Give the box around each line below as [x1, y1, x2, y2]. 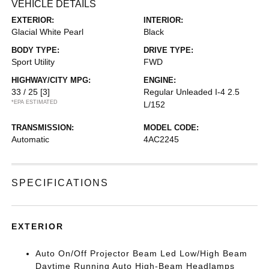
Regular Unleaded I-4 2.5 [144, 87, 240, 97]
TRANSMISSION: [11, 123, 74, 132]
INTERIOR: [144, 16, 183, 25]
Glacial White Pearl [11, 27, 84, 37]
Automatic [11, 134, 50, 144]
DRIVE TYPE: [144, 46, 193, 55]
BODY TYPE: [11, 46, 60, 55]
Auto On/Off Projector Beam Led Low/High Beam [35, 249, 248, 258]
